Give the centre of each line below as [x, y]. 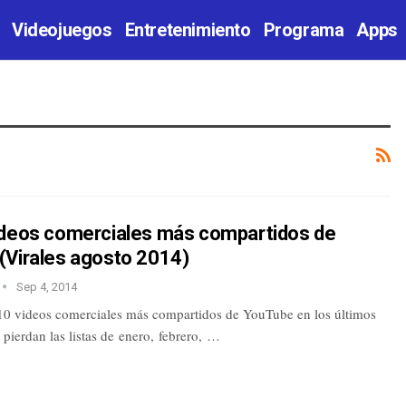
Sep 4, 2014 [46, 286]
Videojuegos [62, 30]
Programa [304, 30]
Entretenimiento [188, 30]
